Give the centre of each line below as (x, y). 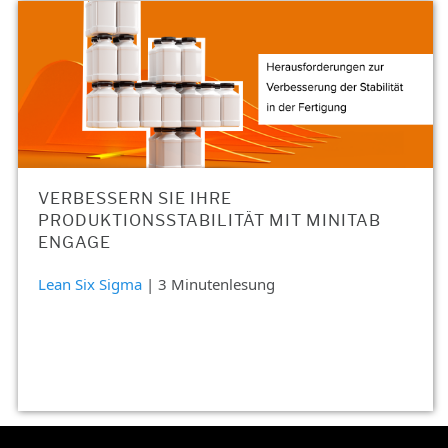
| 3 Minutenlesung (210, 284)
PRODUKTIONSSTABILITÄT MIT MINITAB (209, 221)
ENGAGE (74, 243)
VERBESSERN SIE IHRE (135, 199)
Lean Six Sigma (90, 284)
